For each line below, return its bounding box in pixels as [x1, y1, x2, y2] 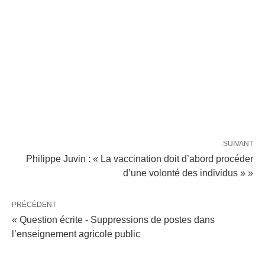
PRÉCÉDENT [12, 201, 56, 209]
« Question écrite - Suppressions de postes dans [12, 215, 215, 225]
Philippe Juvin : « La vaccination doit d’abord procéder [26, 154, 253, 164]
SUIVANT [223, 140, 253, 148]
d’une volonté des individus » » [123, 168, 253, 178]
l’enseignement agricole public [12, 229, 140, 239]
